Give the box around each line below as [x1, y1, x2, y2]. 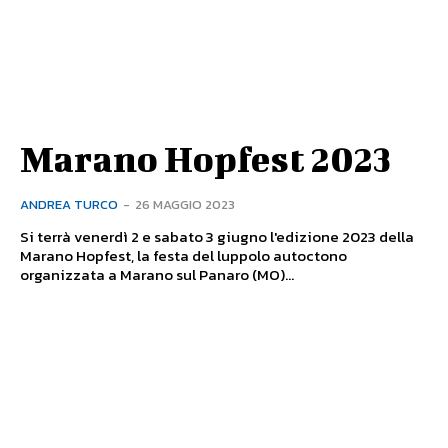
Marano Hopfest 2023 [20, 137, 391, 180]
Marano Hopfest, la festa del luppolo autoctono [20, 244, 347, 268]
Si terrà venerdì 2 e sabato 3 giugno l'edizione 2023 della [20, 225, 414, 249]
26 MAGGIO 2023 [135, 195, 235, 215]
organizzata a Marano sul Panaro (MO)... [20, 263, 294, 287]
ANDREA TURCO [20, 195, 118, 215]
